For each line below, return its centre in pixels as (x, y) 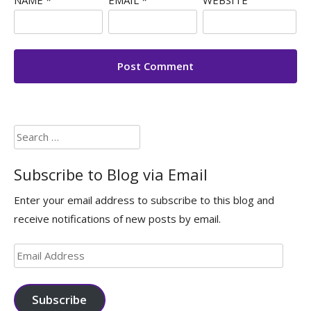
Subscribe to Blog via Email (111, 174)
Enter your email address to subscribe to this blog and (144, 200)
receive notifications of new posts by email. (117, 218)
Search (29, 133)
